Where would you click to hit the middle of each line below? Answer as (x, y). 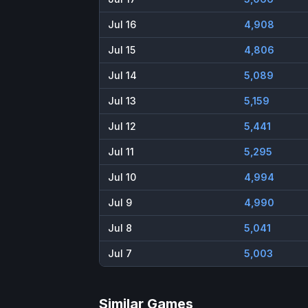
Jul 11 (121, 152)
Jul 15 (122, 50)
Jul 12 (122, 126)
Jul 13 (122, 101)
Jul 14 (122, 76)
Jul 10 (122, 177)
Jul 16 (122, 25)
